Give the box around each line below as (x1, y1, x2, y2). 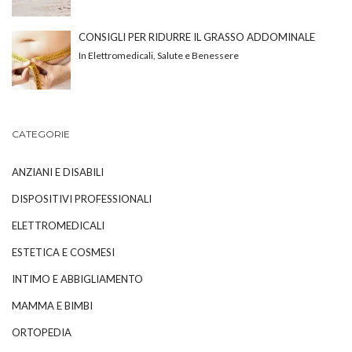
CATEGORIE (12, 128, 70, 141)
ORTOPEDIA (12, 326, 71, 339)
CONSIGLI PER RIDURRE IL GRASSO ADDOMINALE (78, 30, 315, 43)
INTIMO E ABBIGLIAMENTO (12, 273, 143, 286)
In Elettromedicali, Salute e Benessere (78, 49, 239, 61)
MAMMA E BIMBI (12, 299, 93, 313)
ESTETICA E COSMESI (12, 246, 115, 259)
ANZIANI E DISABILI (12, 166, 104, 179)
